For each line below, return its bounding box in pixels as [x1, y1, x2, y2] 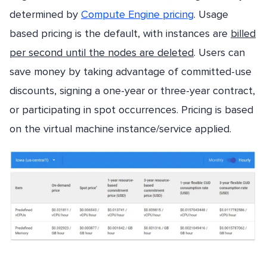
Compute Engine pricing [81, 8, 194, 21]
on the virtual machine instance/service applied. [10, 122, 231, 136]
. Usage [194, 8, 228, 21]
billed [231, 27, 256, 41]
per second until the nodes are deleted [10, 46, 194, 60]
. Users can [194, 46, 245, 60]
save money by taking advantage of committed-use [10, 65, 252, 79]
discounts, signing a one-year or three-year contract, [10, 84, 255, 98]
